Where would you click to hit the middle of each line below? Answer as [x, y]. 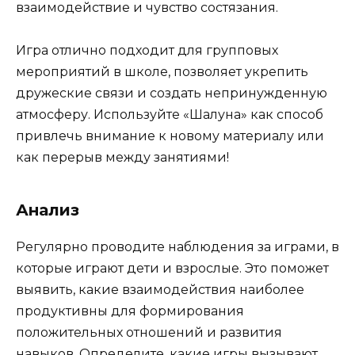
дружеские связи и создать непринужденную [172, 93]
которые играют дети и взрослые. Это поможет [172, 268]
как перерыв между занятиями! [122, 157]
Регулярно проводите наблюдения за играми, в [177, 246]
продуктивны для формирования [130, 311]
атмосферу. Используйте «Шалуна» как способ [170, 114]
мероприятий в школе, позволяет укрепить [162, 71]
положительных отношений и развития [149, 332]
